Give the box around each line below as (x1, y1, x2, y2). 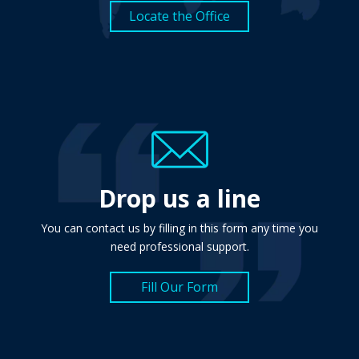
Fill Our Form (141, 278, 218, 296)
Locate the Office (129, 7, 230, 25)
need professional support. (110, 239, 249, 254)
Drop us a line (99, 182, 260, 215)
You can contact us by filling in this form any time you (41, 220, 318, 236)
